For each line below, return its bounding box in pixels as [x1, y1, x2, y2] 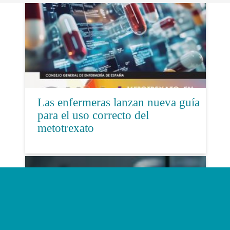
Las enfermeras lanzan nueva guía [37, 96, 200, 109]
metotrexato [37, 122, 94, 135]
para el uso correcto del [37, 109, 149, 122]
